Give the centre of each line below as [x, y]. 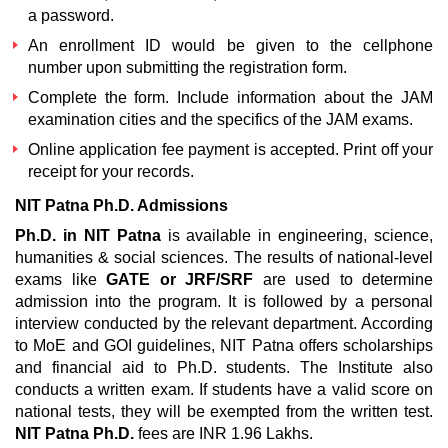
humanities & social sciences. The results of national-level [224, 257]
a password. [71, 15]
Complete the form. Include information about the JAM [230, 97]
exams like [60, 279]
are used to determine [343, 279]
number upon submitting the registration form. [187, 67]
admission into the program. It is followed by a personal [224, 301]
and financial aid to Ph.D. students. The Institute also [224, 367]
